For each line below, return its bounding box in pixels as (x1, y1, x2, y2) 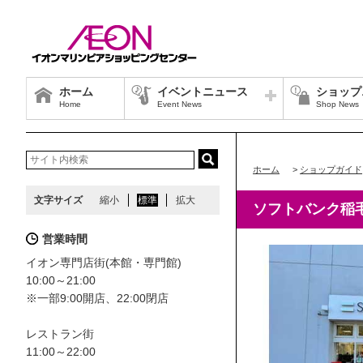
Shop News (316, 100, 359, 109)
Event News (157, 100, 202, 109)
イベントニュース (157, 85, 248, 98)
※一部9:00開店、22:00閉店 (26, 292, 169, 305)
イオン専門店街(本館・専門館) (26, 256, 181, 269)
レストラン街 (26, 327, 94, 340)
